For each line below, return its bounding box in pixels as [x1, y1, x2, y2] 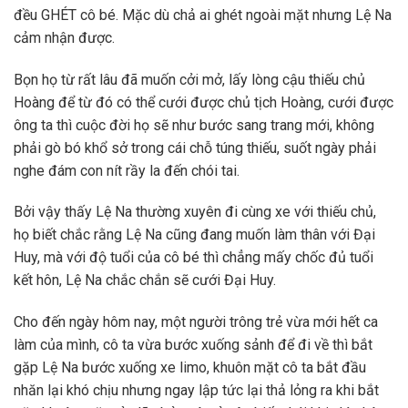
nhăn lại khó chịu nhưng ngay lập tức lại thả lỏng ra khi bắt [14, 382, 379, 400]
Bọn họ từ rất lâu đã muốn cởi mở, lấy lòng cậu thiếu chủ [14, 70, 365, 88]
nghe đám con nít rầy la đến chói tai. [14, 161, 240, 179]
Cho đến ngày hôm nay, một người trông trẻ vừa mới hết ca [14, 313, 378, 331]
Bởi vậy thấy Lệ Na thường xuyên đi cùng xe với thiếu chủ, [14, 203, 376, 221]
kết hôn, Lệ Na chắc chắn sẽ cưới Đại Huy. [14, 271, 276, 290]
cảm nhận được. [14, 28, 115, 46]
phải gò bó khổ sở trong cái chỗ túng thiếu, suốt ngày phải [14, 138, 376, 157]
